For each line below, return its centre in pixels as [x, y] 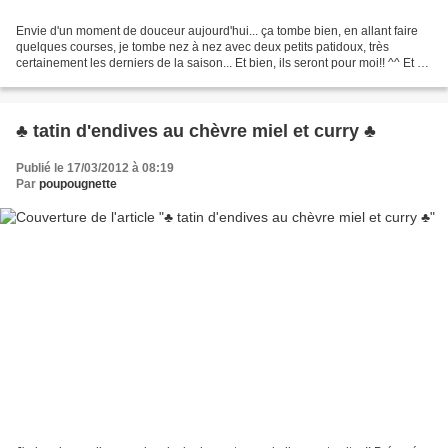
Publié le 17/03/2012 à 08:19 [95, 168]
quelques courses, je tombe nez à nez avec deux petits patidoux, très [202, 47]
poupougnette [78, 184]
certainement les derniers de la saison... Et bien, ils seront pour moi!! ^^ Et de [223, 63]
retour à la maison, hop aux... [94, 79]
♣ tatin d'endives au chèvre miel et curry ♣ [196, 131]
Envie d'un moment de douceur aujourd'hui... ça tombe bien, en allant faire [217, 31]
